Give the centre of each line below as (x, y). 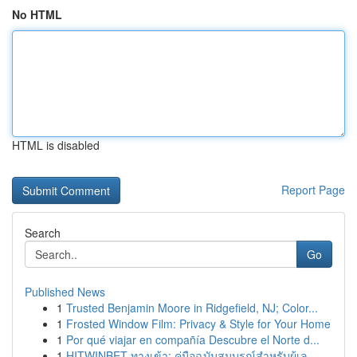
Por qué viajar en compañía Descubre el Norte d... (193, 339)
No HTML (37, 14)
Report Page (313, 190)
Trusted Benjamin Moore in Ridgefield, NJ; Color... (192, 308)
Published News (65, 292)
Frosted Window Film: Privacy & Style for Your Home (198, 324)
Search (43, 233)
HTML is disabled (56, 145)
